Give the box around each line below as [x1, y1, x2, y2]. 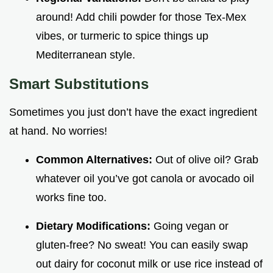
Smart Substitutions [9, 76, 149, 93]
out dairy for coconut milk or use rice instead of [36, 258, 263, 271]
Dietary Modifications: [36, 220, 154, 233]
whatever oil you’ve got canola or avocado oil [36, 172, 254, 185]
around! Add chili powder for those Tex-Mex [36, 11, 246, 24]
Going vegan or [154, 220, 229, 233]
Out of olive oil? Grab [155, 154, 258, 166]
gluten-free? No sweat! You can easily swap [36, 239, 248, 252]
